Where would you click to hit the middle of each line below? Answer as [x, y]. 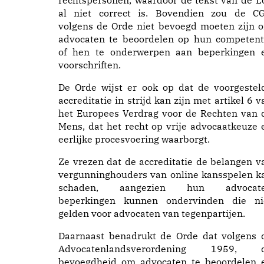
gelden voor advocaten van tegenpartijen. [152, 213]
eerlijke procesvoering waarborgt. [134, 139]
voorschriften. [90, 65]
